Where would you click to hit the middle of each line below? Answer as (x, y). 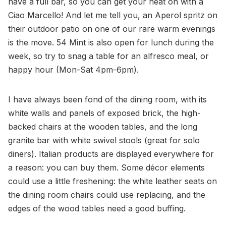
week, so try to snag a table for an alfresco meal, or (108, 56)
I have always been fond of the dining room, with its (107, 100)
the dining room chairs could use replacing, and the (107, 195)
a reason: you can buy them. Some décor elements (106, 168)
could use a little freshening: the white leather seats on (112, 181)
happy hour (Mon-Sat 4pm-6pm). (73, 70)
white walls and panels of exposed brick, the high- (104, 113)
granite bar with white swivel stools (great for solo (104, 140)
